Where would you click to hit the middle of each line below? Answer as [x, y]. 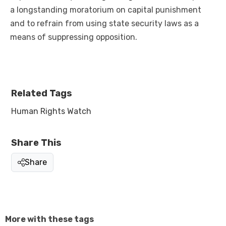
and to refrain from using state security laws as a [104, 24]
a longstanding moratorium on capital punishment [106, 10]
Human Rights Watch [51, 111]
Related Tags [42, 94]
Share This [36, 143]
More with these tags [49, 219]
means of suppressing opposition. [74, 37]
